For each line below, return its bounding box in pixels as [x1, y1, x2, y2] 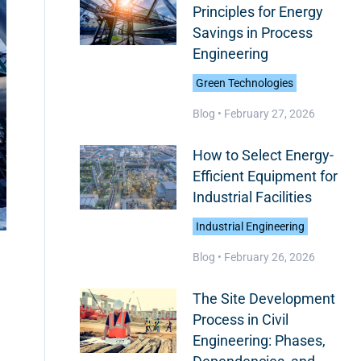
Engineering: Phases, [192, 332, 326, 349]
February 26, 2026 [223, 251, 315, 263]
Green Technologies [195, 77, 293, 89]
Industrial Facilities [192, 189, 312, 205]
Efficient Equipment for [192, 168, 338, 185]
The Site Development [192, 290, 335, 307]
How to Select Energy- [192, 147, 334, 164]
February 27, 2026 [223, 107, 315, 120]
